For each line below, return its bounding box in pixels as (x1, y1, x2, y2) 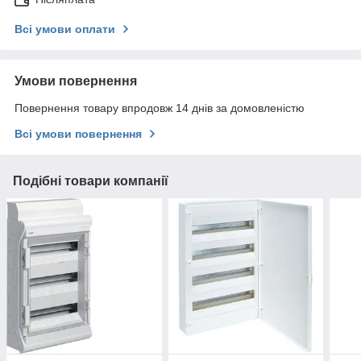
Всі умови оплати (15, 23, 115, 36)
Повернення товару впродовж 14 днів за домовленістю (15, 102, 305, 115)
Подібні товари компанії (13, 174, 168, 189)
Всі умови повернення (15, 127, 142, 141)
